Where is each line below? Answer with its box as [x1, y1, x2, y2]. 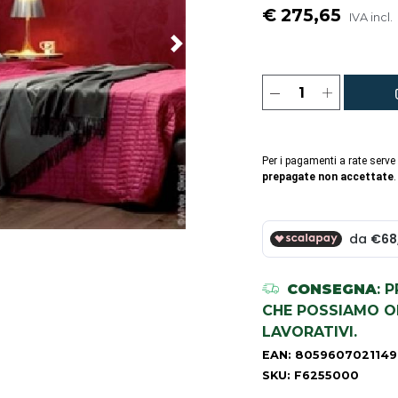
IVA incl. [349, 11, 393, 25]
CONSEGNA [287, 281, 378, 298]
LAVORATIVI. [262, 323, 357, 341]
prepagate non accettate [262, 171, 394, 184]
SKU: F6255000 [262, 369, 359, 383]
